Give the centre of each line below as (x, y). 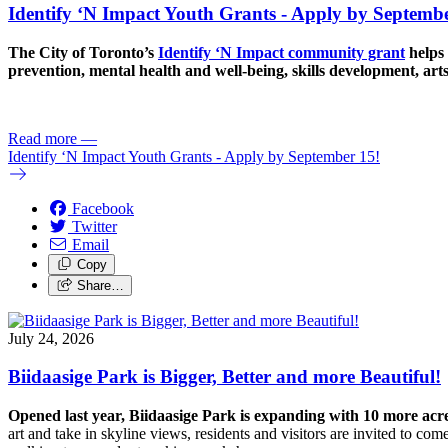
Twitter (94, 226)
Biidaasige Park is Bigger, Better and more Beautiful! (224, 377)
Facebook (103, 208)
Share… (100, 285)
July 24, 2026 (51, 338)
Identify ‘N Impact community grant (281, 52)
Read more (42, 138)
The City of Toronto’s (83, 52)
